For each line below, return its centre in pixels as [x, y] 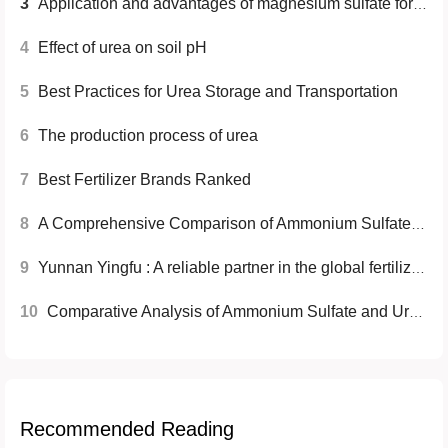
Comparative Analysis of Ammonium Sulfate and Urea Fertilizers [228, 311]
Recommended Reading [127, 429]
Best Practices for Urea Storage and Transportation [218, 91]
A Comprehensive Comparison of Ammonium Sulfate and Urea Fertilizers [224, 223]
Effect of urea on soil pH [122, 47]
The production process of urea [148, 135]
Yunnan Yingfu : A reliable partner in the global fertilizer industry [224, 267]
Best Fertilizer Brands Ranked [144, 179]
